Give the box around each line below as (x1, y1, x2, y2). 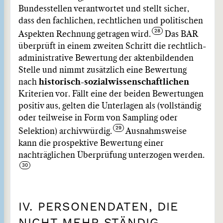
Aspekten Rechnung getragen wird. (18, 30, 151, 38)
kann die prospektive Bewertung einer (18, 139, 164, 147)
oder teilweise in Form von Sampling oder (18, 114, 178, 122)
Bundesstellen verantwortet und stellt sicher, (18, 5, 189, 13)
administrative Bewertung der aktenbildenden (18, 54, 194, 62)
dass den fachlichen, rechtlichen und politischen (18, 17, 203, 25)
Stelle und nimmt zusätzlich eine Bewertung (18, 66, 187, 74)
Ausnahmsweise (124, 127, 187, 135)
